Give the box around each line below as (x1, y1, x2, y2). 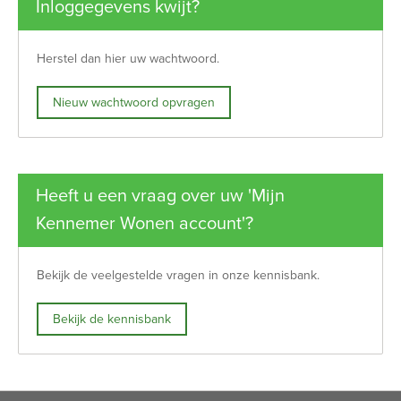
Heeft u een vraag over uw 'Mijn (36, 185, 285, 208)
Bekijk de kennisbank (60, 311, 171, 327)
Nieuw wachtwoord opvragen (61, 94, 215, 110)
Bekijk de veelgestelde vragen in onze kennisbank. (37, 268, 320, 284)
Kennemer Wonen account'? (36, 213, 253, 235)
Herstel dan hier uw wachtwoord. (37, 51, 219, 67)
